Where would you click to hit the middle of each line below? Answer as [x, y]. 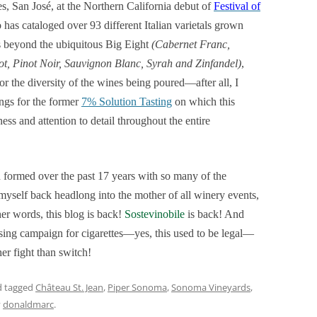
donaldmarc [28, 304]
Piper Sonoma [137, 287]
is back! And [214, 214]
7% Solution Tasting [127, 102]
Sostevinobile [155, 214]
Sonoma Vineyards [211, 287]
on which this [203, 102]
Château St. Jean [69, 287]
